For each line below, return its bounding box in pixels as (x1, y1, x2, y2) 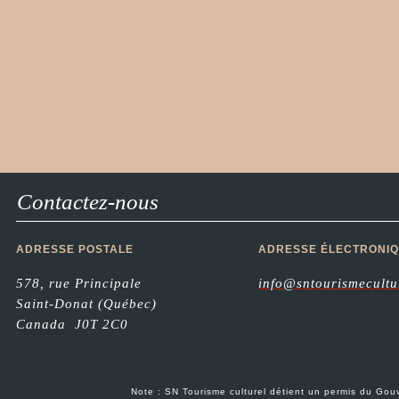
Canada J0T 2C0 (16, 317, 128, 331)
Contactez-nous (17, 190, 159, 214)
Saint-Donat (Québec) (16, 297, 157, 311)
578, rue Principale (16, 276, 142, 290)
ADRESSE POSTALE (16, 243, 134, 256)
